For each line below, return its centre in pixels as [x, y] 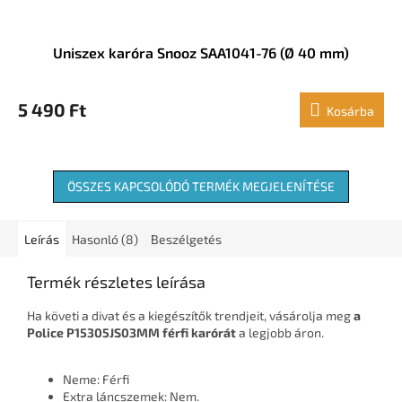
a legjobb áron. [280, 333]
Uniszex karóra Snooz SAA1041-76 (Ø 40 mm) [201, 53]
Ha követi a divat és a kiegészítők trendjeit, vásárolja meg [190, 316]
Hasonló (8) [105, 240]
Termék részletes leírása [116, 282]
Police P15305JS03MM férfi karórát [131, 333]
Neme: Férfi [96, 380]
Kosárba [350, 111]
